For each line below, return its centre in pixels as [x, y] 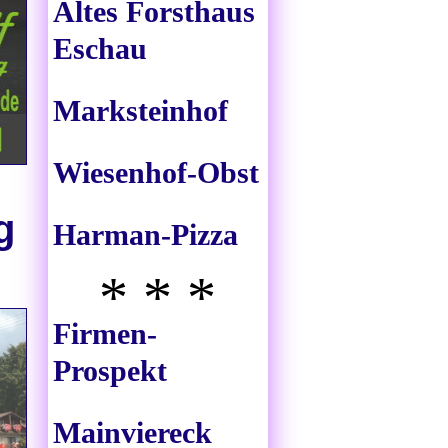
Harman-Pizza [145, 235]
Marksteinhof [140, 111]
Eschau [100, 49]
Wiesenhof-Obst [156, 173]
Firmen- [105, 334]
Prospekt [110, 371]
